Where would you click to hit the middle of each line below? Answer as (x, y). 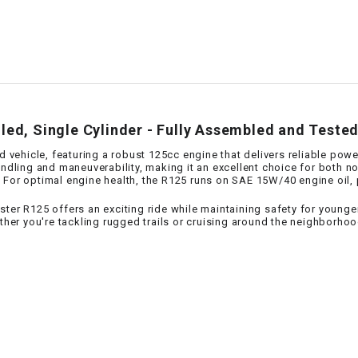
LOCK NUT (137, 108)
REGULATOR (142, 270)
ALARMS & (138, 167)
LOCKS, (129, 152)
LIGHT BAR (139, 64)
